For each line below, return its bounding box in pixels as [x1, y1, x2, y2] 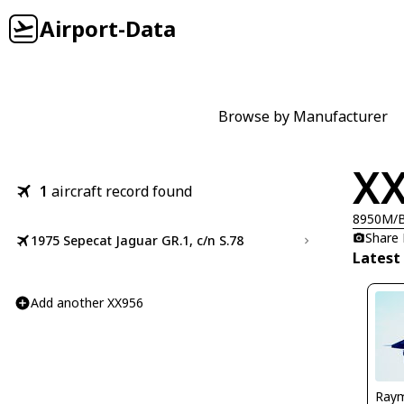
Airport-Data [40, 14, 176, 43]
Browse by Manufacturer [218, 106, 388, 126]
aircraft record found [51, 181, 192, 201]
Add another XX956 [31, 294, 143, 311]
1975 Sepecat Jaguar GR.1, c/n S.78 [31, 232, 243, 249]
